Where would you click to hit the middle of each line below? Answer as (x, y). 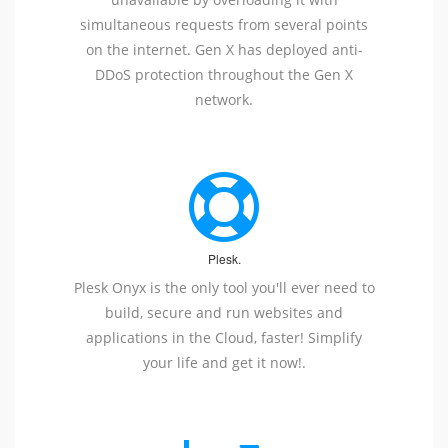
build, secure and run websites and (224, 313)
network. (224, 100)
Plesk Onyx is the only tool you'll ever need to (224, 288)
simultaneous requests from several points (224, 25)
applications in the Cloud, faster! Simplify (224, 338)
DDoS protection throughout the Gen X (224, 75)
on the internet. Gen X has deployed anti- (224, 50)
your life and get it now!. (224, 363)
